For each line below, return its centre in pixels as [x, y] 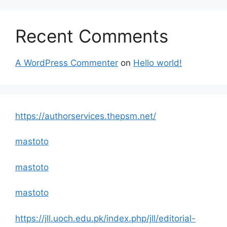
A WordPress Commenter [67, 63]
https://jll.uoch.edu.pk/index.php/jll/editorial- [105, 218]
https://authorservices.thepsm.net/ [86, 116]
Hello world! [158, 63]
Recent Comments [92, 36]
